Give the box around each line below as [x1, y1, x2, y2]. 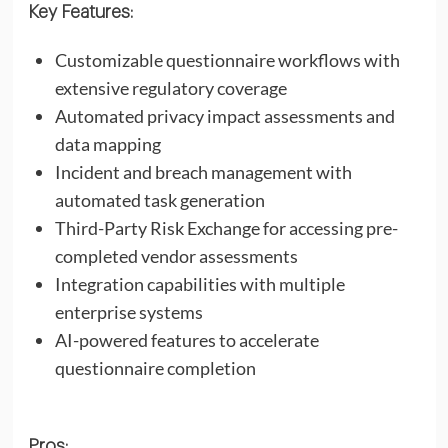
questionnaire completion [54, 356, 256, 379]
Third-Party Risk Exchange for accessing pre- [54, 216, 398, 239]
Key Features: [27, 2, 133, 21]
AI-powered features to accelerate [54, 328, 319, 351]
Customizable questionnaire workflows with [54, 48, 400, 71]
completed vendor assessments [54, 244, 298, 267]
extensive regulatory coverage [54, 76, 287, 99]
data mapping [54, 132, 161, 155]
